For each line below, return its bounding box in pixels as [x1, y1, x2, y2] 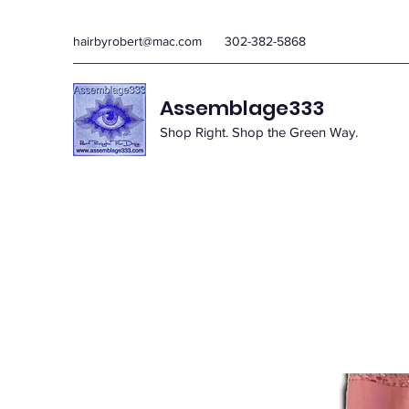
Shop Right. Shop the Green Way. [160, 123, 358, 140]
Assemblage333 [160, 93, 324, 122]
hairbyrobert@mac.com [73, 34, 202, 48]
